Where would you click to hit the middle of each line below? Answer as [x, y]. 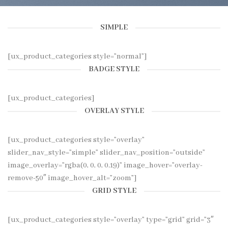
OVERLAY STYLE [114, 111]
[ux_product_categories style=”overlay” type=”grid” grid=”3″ [111, 220]
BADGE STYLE [114, 69]
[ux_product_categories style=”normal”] [77, 56]
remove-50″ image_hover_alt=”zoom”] [72, 178]
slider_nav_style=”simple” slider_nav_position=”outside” [106, 153]
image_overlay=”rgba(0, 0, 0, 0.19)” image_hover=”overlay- [105, 165]
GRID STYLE [114, 191]
